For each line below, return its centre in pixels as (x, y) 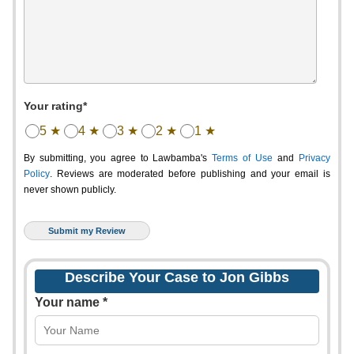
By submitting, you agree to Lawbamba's (118, 158)
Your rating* (55, 106)
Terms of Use (242, 158)
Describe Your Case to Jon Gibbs (177, 277)
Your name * (71, 302)
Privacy (314, 158)
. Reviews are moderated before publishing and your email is (190, 174)
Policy (37, 174)
